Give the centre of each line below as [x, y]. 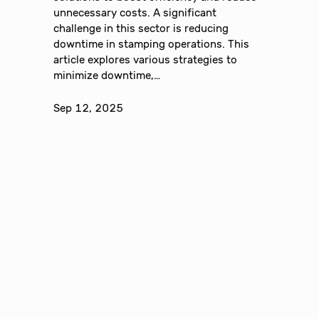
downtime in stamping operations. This [152, 44]
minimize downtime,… [107, 75]
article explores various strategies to [146, 59]
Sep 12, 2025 [89, 108]
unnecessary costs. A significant [135, 12]
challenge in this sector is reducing [141, 28]
